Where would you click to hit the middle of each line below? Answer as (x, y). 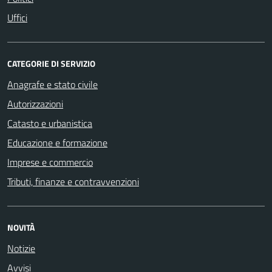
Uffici (17, 17)
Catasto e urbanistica (50, 123)
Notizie (21, 248)
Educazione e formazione (57, 142)
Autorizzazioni (35, 104)
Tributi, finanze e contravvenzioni (73, 181)
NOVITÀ (21, 227)
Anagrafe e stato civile (53, 84)
